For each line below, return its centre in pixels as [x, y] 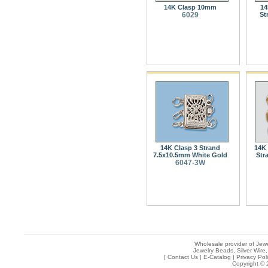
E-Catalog [217, 257]
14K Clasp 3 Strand [190, 147]
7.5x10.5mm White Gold [190, 155]
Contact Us [182, 257]
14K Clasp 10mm [190, 7]
